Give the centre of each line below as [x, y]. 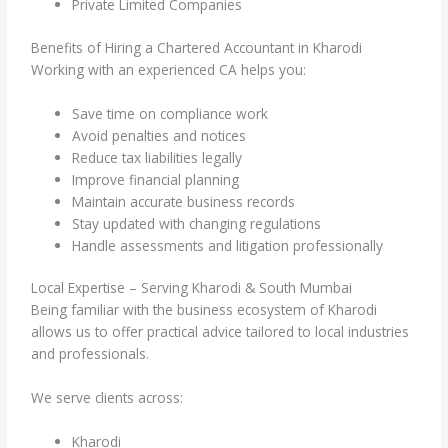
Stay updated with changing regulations [197, 223]
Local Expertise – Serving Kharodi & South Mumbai [192, 288]
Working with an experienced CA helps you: [169, 69]
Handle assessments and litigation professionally [228, 245]
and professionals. [90, 354]
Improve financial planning [156, 179]
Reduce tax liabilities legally [157, 157]
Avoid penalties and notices [159, 135]
